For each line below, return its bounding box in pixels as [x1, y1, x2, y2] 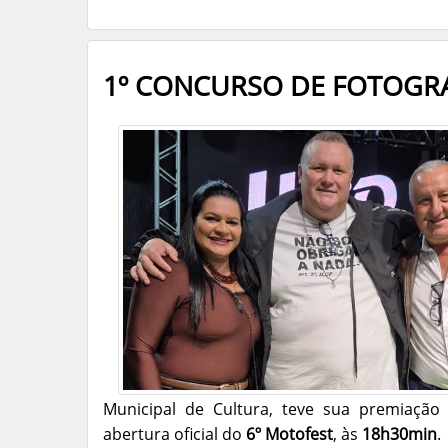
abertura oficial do [103, 422, 246, 445]
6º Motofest [246, 422, 333, 445]
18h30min [362, 422, 437, 445]
